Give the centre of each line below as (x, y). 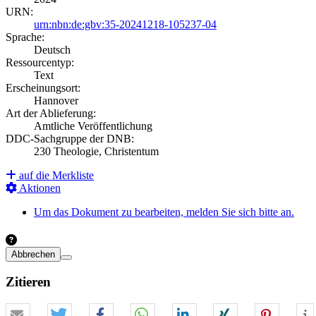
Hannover (56, 101)
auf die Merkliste (55, 176)
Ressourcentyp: (40, 63)
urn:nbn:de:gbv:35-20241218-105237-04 (125, 25)
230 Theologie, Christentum (96, 152)
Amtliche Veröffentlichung (93, 126)
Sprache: (25, 37)
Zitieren (28, 282)
